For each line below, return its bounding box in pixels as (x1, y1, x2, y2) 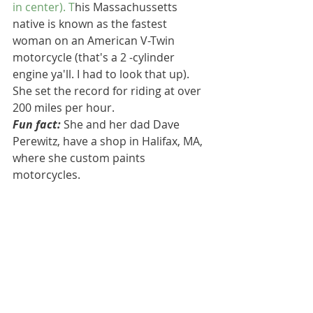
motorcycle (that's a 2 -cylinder (13, 50, 177, 65)
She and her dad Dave (61, 117, 182, 132)
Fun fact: (13, 117, 61, 132)
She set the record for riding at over (13, 83, 204, 99)
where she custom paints (13, 150, 148, 166)
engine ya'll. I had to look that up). (13, 66, 192, 82)
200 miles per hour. (13, 100, 117, 115)
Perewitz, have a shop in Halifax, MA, (13, 133, 205, 149)
